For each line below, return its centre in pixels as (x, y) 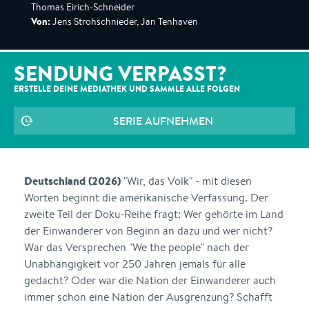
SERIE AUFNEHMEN (163, 121)
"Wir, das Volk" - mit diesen (186, 181)
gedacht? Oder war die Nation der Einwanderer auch (150, 280)
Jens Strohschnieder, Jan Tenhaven (124, 21)
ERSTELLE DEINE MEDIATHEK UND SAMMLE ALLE (110, 89)
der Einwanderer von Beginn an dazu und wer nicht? (148, 231)
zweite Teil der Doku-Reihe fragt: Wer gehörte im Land (154, 214)
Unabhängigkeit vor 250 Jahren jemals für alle (135, 264)
